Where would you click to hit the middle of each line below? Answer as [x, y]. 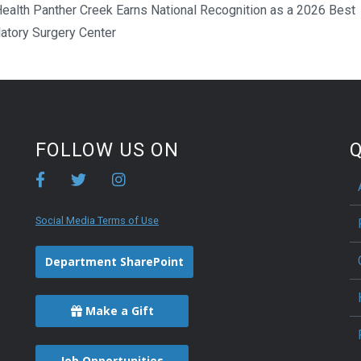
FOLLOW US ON [107, 150]
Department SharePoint [114, 261]
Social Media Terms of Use [97, 221]
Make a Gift [118, 311]
